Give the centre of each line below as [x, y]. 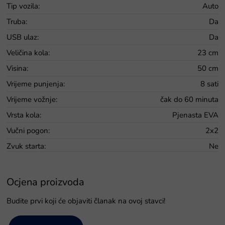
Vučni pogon [27, 130]
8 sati [209, 84]
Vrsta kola [23, 115]
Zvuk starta [25, 146]
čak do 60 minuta [189, 99]
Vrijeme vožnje [31, 99]
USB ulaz [22, 37]
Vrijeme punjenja [35, 84]
